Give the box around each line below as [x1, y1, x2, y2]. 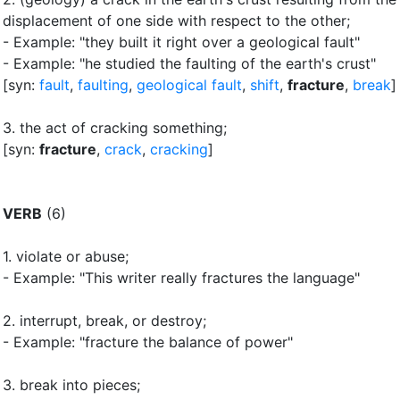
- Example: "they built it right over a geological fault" [3, 32, 360, 51]
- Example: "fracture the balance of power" [3, 332, 293, 351]
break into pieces [20, 375, 137, 394]
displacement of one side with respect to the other [3, 11, 346, 29]
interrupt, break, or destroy [20, 311, 203, 329]
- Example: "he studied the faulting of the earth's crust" [3, 54, 376, 72]
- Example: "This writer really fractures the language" [3, 268, 360, 287]
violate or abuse [16, 246, 125, 265]
